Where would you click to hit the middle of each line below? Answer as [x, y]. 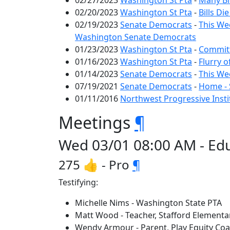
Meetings [97, 122]
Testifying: [78, 182]
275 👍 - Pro [95, 165]
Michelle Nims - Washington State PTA [148, 203]
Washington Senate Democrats [136, 37]
